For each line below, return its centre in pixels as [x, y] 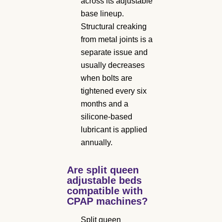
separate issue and [114, 52]
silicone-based [107, 116]
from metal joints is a [117, 39]
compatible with [105, 191]
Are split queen [103, 170]
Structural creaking [114, 26]
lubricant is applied [114, 129]
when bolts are [107, 78]
